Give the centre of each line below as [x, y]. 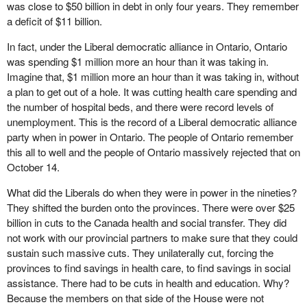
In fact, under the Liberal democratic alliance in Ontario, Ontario [147, 47]
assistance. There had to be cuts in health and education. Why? [148, 283]
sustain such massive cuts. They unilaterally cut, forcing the [140, 253]
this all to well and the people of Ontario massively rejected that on [153, 152]
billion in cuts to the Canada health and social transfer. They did [146, 223]
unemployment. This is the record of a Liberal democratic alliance [151, 122]
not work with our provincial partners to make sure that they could [152, 238]
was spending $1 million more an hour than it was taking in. [137, 62]
